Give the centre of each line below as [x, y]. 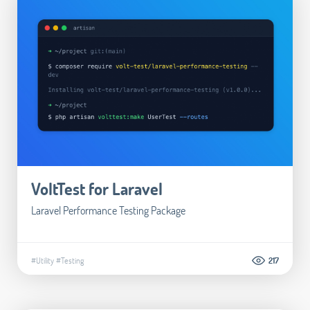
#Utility [43, 260]
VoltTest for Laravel [97, 189]
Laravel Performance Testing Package [108, 210]
